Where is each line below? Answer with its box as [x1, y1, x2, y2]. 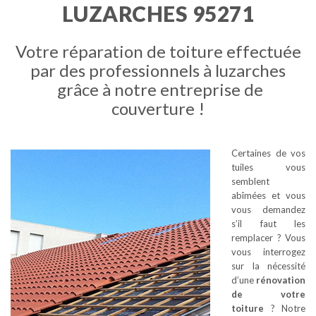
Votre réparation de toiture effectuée [15, 41, 301, 61]
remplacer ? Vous [231, 232, 305, 243]
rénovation [256, 274, 305, 286]
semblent [231, 176, 269, 187]
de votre [231, 288, 305, 300]
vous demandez [231, 204, 305, 215]
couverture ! [111, 98, 205, 119]
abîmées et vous [231, 190, 305, 201]
